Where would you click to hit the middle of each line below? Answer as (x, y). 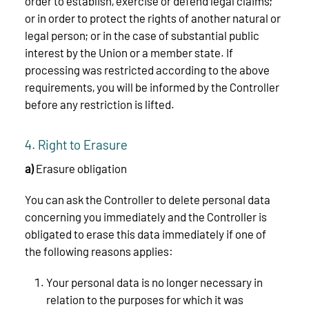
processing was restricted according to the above (147, 70)
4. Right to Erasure (76, 145)
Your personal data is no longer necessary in (154, 282)
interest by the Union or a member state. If (129, 53)
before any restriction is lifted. (100, 104)
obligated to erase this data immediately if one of (146, 234)
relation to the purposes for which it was (144, 300)
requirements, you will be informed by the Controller (152, 87)
